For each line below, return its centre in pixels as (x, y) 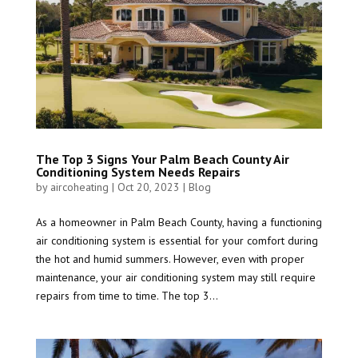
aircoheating (79, 187)
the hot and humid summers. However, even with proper (170, 259)
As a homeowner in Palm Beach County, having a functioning (179, 222)
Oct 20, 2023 (148, 187)
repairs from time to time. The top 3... (127, 295)
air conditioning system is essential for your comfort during (177, 240)
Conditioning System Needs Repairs (138, 171)
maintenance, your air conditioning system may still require (175, 277)
